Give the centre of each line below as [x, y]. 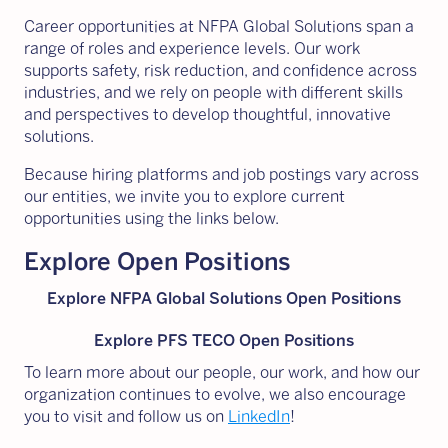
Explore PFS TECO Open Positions [224, 340]
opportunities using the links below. [151, 218]
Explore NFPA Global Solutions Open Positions [224, 298]
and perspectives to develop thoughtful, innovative [207, 114]
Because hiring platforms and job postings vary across [221, 174]
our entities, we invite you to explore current [184, 196]
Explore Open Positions [157, 261]
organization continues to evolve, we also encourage [215, 394]
